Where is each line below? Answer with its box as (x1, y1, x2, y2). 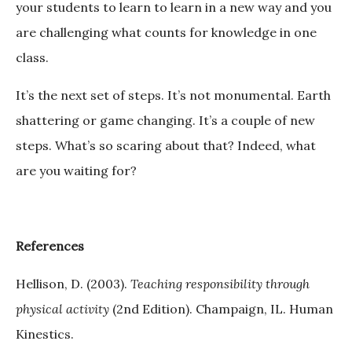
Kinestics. (16, 326, 77, 343)
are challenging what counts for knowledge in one (16, 24, 317, 41)
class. (16, 49, 49, 66)
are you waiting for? (16, 163, 137, 179)
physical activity (16, 301, 109, 317)
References (16, 238, 84, 255)
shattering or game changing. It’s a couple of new (16, 112, 315, 129)
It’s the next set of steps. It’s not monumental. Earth (16, 87, 331, 104)
